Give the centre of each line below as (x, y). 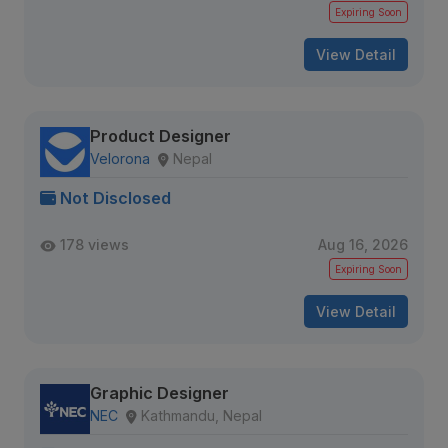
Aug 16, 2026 (363, 244)
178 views (94, 244)
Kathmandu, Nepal (201, 415)
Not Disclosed (115, 198)
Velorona (120, 158)
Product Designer (160, 136)
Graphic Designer (159, 393)
